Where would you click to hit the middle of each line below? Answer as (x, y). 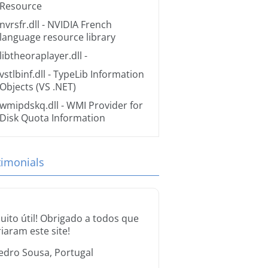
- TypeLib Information (95, 74)
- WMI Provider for (101, 105)
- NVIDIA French (76, 25)
